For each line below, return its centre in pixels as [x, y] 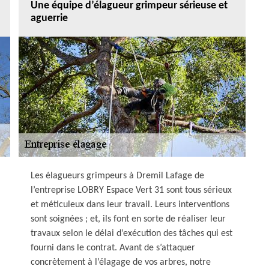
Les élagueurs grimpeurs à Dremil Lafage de [117, 176]
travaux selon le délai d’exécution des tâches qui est [131, 234]
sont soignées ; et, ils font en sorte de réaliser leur [128, 219]
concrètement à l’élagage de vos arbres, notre [121, 262]
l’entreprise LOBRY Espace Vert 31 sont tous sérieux [131, 190]
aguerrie [49, 18]
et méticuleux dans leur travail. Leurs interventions [130, 205]
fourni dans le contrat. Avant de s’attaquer [113, 248]
